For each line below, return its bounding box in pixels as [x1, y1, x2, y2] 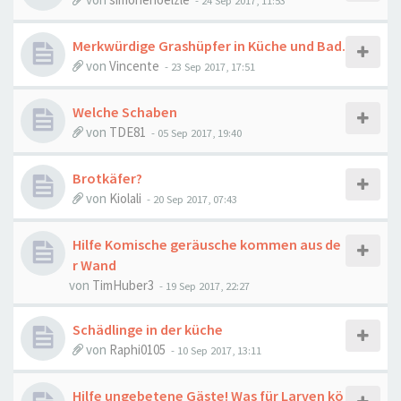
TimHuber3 [92, 277, 154, 294]
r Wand [73, 256, 116, 274]
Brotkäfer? [73, 169, 142, 187]
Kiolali [109, 190, 141, 207]
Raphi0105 [109, 341, 166, 358]
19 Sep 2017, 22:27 [166, 278, 250, 293]
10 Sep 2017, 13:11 [177, 343, 261, 357]
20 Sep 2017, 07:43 [153, 192, 237, 206]
